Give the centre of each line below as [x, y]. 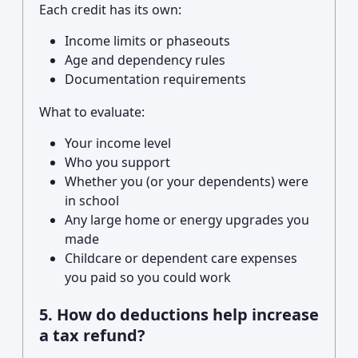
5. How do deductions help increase [179, 314]
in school [92, 201]
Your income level [118, 143]
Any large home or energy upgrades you [187, 220]
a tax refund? [92, 335]
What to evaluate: [92, 112]
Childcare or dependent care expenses [181, 258]
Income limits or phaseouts [147, 41]
